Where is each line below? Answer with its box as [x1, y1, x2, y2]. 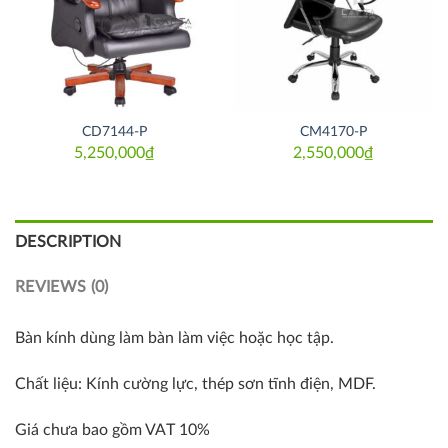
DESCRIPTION [15, 234, 122, 251]
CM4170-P [300, 125, 367, 140]
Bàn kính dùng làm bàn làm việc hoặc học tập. [15, 330, 334, 347]
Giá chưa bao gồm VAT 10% [15, 421, 210, 438]
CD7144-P [82, 125, 147, 140]
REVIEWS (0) [15, 279, 109, 296]
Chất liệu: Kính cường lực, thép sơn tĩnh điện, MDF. [15, 376, 376, 393]
